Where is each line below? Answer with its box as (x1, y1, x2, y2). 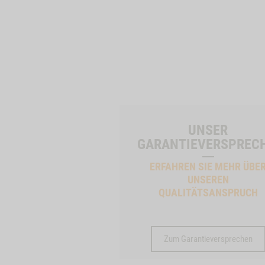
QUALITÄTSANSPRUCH (158, 186, 258, 199)
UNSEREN (187, 173, 229, 186)
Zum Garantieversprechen (163, 234, 253, 244)
